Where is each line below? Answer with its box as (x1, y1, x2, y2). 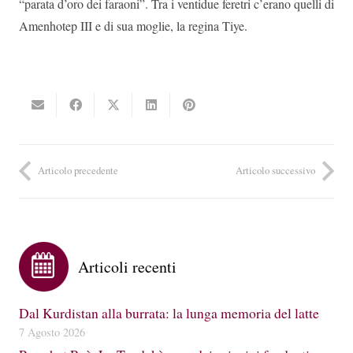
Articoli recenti (78, 255, 176, 277)
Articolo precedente (38, 163, 118, 178)
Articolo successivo (236, 163, 315, 178)
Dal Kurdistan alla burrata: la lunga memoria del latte (19, 303, 319, 322)
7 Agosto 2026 (19, 324, 85, 340)
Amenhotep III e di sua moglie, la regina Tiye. (19, 17, 247, 35)
